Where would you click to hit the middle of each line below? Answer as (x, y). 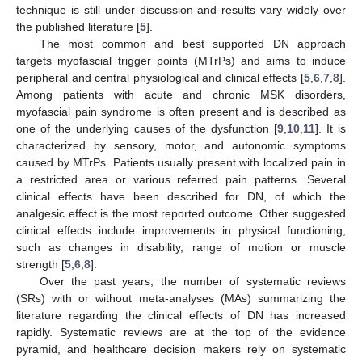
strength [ (40, 264)
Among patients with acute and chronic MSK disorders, (181, 94)
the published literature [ (78, 26)
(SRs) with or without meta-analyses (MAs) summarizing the (181, 298)
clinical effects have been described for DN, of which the (181, 196)
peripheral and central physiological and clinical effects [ (160, 77)
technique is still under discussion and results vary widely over (181, 9)
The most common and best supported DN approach (192, 43)
